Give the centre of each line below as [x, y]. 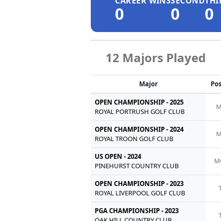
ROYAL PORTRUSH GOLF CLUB [140, 111]
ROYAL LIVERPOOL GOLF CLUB [140, 193]
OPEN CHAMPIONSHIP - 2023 [139, 183]
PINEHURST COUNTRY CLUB [137, 166]
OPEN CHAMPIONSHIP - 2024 [139, 129]
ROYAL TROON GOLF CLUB [134, 138]
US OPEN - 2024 [118, 156]
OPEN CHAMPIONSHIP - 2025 [139, 102]
